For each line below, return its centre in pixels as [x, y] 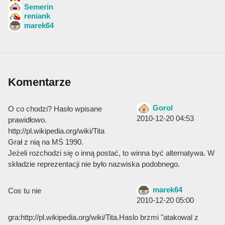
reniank [37, 16]
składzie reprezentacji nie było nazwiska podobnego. [94, 164]
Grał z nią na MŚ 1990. [46, 142]
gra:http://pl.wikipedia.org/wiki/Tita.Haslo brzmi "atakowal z [103, 217]
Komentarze [39, 82]
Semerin [39, 7]
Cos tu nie [25, 191]
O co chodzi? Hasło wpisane [55, 109]
